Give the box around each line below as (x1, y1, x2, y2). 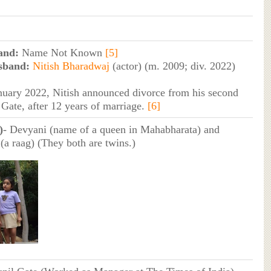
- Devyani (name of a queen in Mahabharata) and (2, 123, 220, 135)
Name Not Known (18, 46, 105, 59)
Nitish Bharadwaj (32, 59, 109, 72)
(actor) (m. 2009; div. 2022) (109, 59, 235, 72)
